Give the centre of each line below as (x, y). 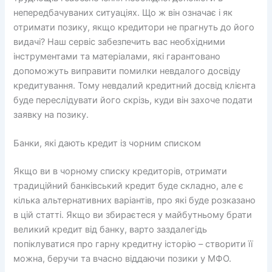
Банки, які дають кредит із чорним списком (107, 143)
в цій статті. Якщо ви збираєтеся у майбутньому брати (133, 215)
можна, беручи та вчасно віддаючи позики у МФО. (123, 258)
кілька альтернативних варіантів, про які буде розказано (135, 200)
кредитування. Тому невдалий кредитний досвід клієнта (135, 85)
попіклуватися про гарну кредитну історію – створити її (133, 244)
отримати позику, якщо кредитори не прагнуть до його (134, 27)
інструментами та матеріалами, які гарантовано (117, 56)
